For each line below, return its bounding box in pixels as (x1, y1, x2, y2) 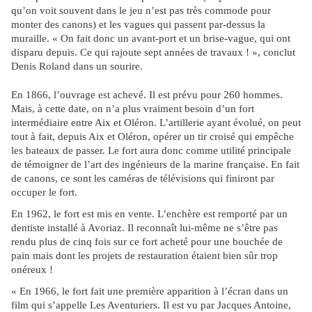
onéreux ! (11, 264, 53, 276)
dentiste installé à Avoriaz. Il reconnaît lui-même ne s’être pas (11, 222, 278, 234)
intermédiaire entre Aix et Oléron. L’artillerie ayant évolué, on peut (11, 117, 301, 129)
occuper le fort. (11, 187, 77, 198)
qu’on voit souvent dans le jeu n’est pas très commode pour (11, 5, 271, 17)
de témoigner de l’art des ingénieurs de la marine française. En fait (11, 159, 299, 171)
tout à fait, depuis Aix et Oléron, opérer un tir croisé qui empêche (11, 131, 294, 143)
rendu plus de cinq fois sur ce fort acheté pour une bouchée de (11, 236, 283, 248)
